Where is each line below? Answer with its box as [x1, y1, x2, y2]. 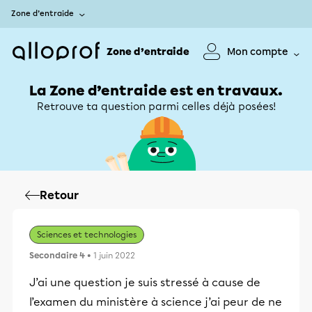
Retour [40, 189, 79, 202]
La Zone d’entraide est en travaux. [29, 82, 283, 99]
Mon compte [227, 45, 288, 58]
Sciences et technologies [37, 230, 136, 240]
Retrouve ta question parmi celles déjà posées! [36, 100, 276, 113]
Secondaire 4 [29, 251, 85, 260]
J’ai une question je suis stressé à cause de [29, 276, 260, 289]
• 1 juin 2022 [85, 251, 135, 260]
